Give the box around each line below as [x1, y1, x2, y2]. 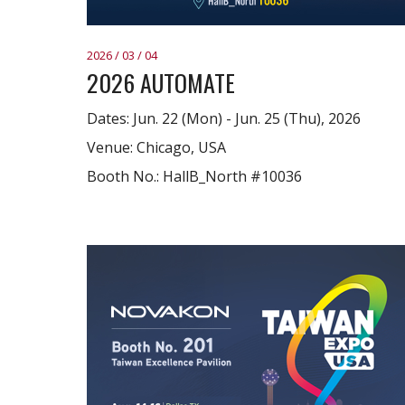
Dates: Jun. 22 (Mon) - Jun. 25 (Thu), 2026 [87, 108, 361, 128]
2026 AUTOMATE [87, 65, 235, 100]
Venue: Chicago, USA [87, 137, 226, 157]
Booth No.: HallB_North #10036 [87, 166, 302, 186]
